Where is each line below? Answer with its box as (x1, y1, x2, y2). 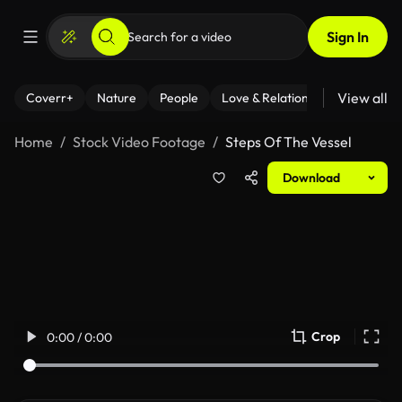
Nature (97, 90, 136, 106)
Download (283, 170, 340, 186)
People (160, 90, 198, 106)
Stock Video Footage (73, 133, 205, 151)
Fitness (360, 90, 399, 106)
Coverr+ (26, 90, 74, 106)
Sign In (327, 28, 369, 46)
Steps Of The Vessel (225, 133, 352, 151)
